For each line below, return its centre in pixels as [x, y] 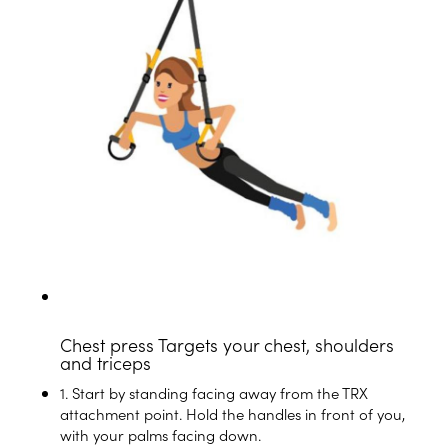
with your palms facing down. [160, 435]
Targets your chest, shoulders [276, 345]
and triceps [105, 363]
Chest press [107, 345]
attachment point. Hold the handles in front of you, [232, 414]
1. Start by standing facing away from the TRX [214, 393]
